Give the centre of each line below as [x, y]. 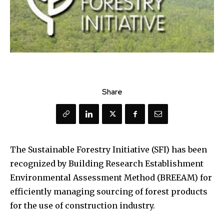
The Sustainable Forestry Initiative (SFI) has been [108, 150]
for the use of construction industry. [82, 206]
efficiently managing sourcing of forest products [109, 192]
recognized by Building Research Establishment [107, 164]
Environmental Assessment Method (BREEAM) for [111, 178]
